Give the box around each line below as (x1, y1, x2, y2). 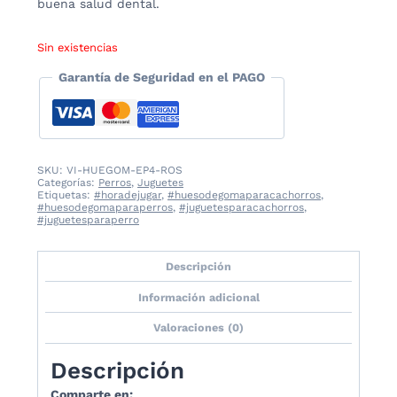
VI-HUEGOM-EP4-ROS (66, 163, 183, 176)
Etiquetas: (37, 188, 94, 201)
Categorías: (37, 175, 98, 189)
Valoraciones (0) (153, 321, 244, 335)
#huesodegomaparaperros (37, 200, 173, 214)
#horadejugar (94, 188, 161, 201)
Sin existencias (37, 41, 118, 54)
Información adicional (137, 290, 260, 304)
